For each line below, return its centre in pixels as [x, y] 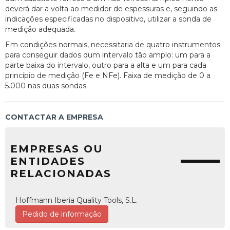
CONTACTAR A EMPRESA [54, 117]
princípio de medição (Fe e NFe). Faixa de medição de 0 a [108, 75]
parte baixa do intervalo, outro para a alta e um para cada [106, 65]
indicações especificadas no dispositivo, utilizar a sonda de [108, 19]
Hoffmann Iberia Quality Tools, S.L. [76, 200]
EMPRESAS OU [57, 149]
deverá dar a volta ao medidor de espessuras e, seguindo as [111, 8]
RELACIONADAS [61, 173]
